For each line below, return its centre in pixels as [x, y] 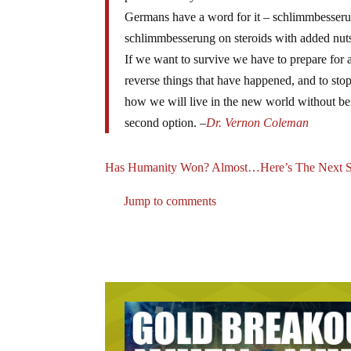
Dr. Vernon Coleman [258, 122]
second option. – [166, 122]
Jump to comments [169, 201]
